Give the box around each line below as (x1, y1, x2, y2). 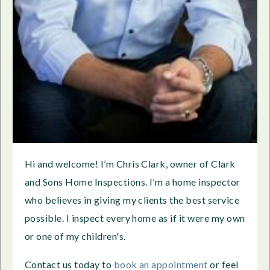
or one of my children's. (25, 230, 128, 242)
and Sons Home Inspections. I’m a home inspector (25, 175, 240, 187)
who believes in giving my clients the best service (25, 193, 240, 206)
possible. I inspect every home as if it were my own (25, 212, 245, 224)
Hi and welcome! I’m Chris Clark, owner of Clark (25, 157, 236, 169)
